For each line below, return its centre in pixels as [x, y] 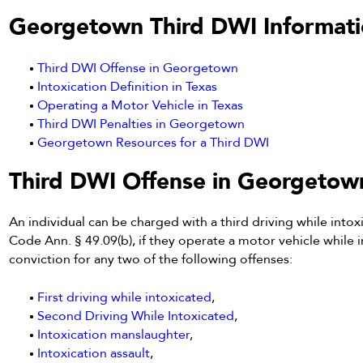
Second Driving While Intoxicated [136, 316]
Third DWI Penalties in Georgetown [141, 124]
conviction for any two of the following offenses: [151, 260]
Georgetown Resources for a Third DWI [154, 142]
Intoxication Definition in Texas [128, 86]
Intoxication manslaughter [114, 334]
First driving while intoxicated [125, 297]
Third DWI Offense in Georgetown [138, 68]
